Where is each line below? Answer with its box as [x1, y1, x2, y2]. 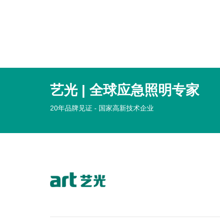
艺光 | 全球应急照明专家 [50, 82, 199, 98]
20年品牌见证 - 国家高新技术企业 [50, 104, 154, 112]
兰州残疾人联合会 [60, 17, 123, 26]
